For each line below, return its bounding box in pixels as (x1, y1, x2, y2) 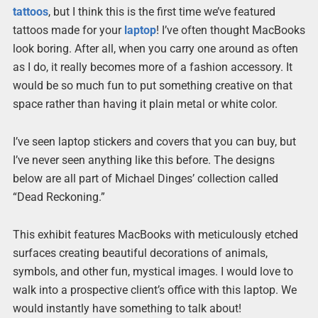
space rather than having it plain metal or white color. (12, 97, 278, 111)
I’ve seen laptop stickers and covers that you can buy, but (12, 135, 296, 149)
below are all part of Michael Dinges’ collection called (12, 172, 278, 186)
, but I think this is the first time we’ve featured (48, 5, 275, 18)
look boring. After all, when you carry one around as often (12, 42, 298, 55)
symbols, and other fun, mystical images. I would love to (12, 265, 293, 279)
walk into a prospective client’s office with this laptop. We (12, 283, 297, 297)
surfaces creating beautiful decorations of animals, (12, 246, 268, 261)
